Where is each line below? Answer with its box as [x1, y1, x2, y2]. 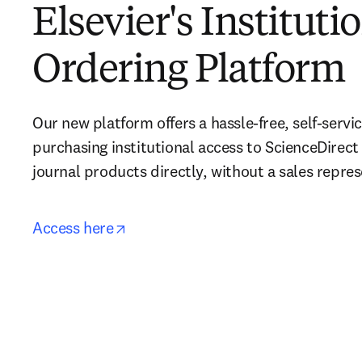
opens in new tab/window [126, 217, 301, 237]
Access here [32, 217, 114, 238]
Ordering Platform [32, 52, 346, 90]
